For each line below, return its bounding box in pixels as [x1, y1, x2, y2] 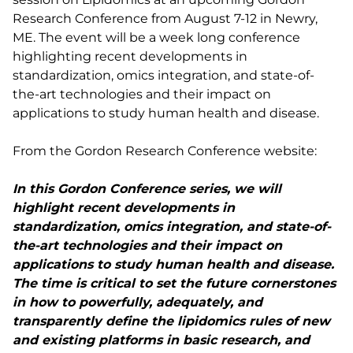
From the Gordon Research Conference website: [13, 143, 317, 158]
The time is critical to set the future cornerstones [13, 276, 336, 291]
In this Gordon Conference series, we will [13, 181, 281, 196]
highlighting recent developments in [13, 49, 247, 64]
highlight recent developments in [13, 200, 235, 215]
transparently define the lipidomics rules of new [13, 314, 330, 329]
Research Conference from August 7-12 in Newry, [13, 11, 318, 26]
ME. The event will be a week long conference [13, 30, 300, 45]
